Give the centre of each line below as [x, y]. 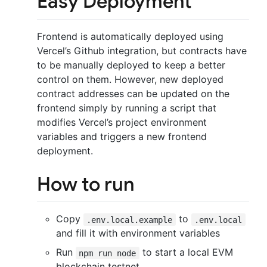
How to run [86, 184]
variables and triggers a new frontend [122, 136]
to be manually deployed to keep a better [131, 65]
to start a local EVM [186, 252]
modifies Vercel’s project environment [122, 122]
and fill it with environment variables [138, 233]
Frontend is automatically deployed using [130, 36]
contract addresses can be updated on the [133, 93]
